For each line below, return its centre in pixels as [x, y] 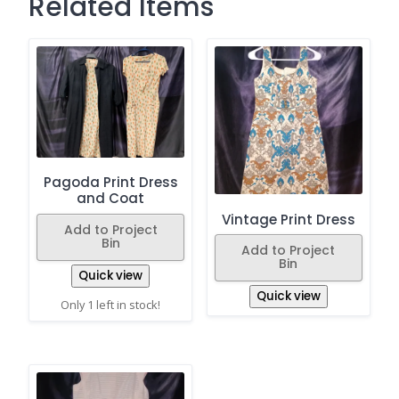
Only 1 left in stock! [111, 304]
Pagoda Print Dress [110, 183]
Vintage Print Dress [288, 219]
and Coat [111, 199]
